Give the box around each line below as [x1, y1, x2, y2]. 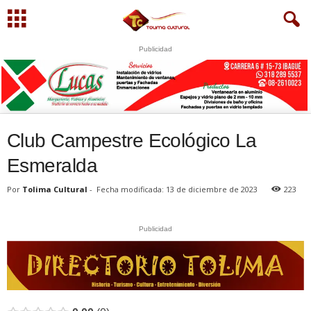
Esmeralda [7, 155, 97, 176]
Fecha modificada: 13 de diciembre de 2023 [96, 184, 258, 194]
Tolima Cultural [22, 184, 87, 194]
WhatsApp [201, 110, 233, 120]
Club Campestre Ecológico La [7, 130, 257, 151]
